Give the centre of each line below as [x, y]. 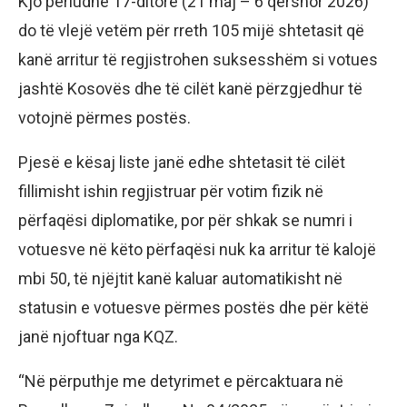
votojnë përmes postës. [104, 117]
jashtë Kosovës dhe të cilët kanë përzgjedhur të [190, 88]
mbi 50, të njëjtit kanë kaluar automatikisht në [180, 278]
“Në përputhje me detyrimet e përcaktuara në [181, 381]
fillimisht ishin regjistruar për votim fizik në [171, 191]
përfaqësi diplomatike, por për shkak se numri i [185, 220]
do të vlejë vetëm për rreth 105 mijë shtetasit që [191, 30]
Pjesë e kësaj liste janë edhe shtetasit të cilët [182, 162]
